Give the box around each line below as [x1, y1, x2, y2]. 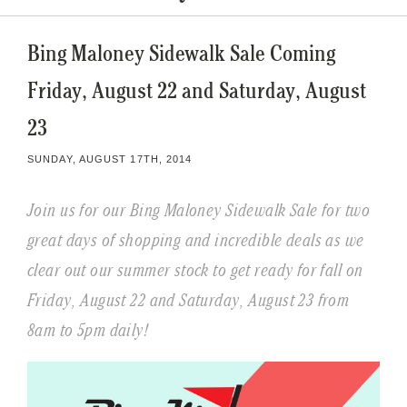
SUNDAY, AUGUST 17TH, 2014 [27, 153, 193, 164]
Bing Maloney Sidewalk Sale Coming [27, 39, 335, 66]
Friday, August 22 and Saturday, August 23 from [27, 289, 350, 310]
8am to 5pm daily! [27, 319, 149, 340]
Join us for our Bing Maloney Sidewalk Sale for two [27, 199, 371, 220]
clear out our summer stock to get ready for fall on [27, 259, 363, 280]
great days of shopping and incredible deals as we [27, 229, 364, 250]
